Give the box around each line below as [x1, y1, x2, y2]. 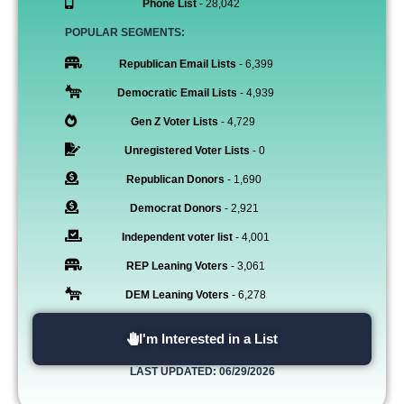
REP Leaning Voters [126, 259, 228, 272]
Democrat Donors [129, 201, 222, 215]
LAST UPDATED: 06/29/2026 [129, 364, 275, 378]
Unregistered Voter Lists [124, 143, 250, 157]
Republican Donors [126, 172, 225, 186]
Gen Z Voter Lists [131, 115, 218, 128]
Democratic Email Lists [117, 86, 237, 99]
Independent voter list [122, 230, 233, 243]
